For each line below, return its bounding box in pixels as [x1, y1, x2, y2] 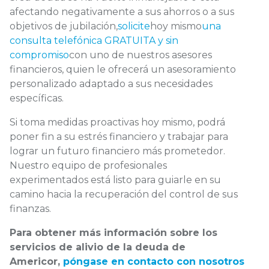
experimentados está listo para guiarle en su [10, 174, 221, 186]
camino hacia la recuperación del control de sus [10, 188, 238, 200]
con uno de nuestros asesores [69, 49, 212, 61]
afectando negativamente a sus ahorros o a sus [10, 5, 234, 17]
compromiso [10, 49, 69, 61]
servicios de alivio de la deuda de [10, 241, 186, 253]
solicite [118, 20, 150, 32]
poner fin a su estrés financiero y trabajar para [10, 130, 228, 142]
